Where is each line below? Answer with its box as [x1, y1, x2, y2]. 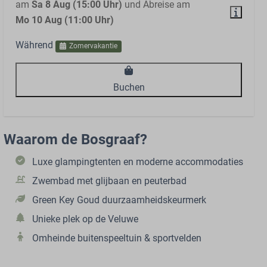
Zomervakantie [69, 42, 117, 51]
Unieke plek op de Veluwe [32, 213, 138, 225]
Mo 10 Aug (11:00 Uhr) [15, 14, 114, 26]
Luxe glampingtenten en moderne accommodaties [32, 156, 243, 168]
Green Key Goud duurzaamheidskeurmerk [32, 194, 206, 206]
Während [15, 39, 55, 51]
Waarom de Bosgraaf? [4, 131, 147, 148]
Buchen [113, 82, 145, 94]
